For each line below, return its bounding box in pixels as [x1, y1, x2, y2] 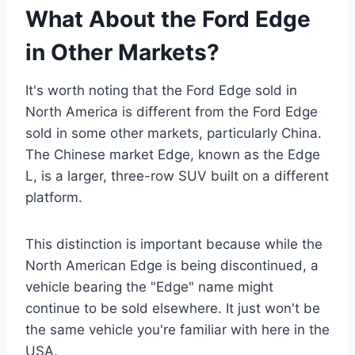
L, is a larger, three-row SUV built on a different [25, 167, 329, 184]
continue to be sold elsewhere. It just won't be [25, 300, 320, 316]
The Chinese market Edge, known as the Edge [25, 146, 320, 162]
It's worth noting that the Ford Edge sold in [25, 82, 297, 98]
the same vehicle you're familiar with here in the [25, 321, 330, 338]
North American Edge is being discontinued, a [25, 257, 319, 273]
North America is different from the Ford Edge [25, 103, 318, 120]
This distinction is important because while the [25, 235, 323, 252]
